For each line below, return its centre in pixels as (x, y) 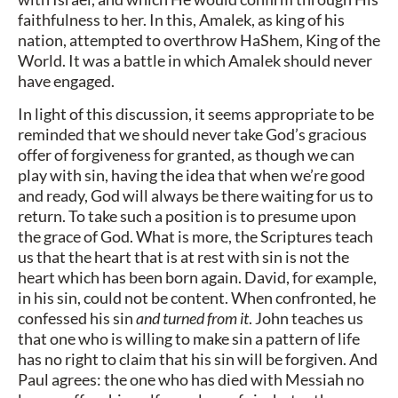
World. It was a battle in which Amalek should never (195, 60)
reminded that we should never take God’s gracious (192, 135)
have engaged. (66, 80)
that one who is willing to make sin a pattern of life (189, 339)
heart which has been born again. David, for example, (197, 278)
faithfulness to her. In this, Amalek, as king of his (181, 19)
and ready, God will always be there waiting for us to (195, 196)
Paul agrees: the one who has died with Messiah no (191, 380)
